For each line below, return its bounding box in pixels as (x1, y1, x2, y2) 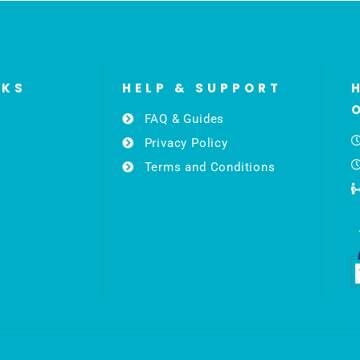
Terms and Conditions (144, 159, 276, 174)
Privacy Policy (144, 135, 228, 150)
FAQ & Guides (144, 111, 225, 126)
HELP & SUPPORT (122, 79, 282, 96)
